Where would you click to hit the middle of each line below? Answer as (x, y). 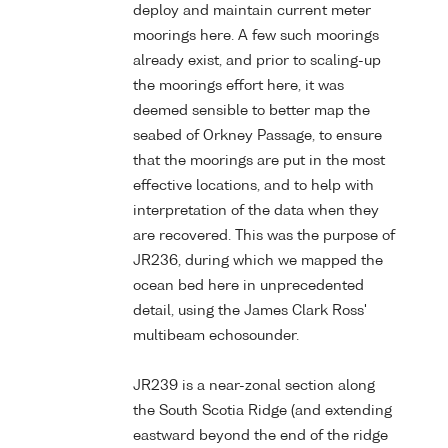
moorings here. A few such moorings (256, 35)
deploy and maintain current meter (252, 10)
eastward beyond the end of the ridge (260, 435)
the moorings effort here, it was (238, 85)
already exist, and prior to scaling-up (257, 60)
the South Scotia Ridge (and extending (262, 410)
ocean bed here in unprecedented (248, 285)
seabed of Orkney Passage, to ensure (257, 135)
